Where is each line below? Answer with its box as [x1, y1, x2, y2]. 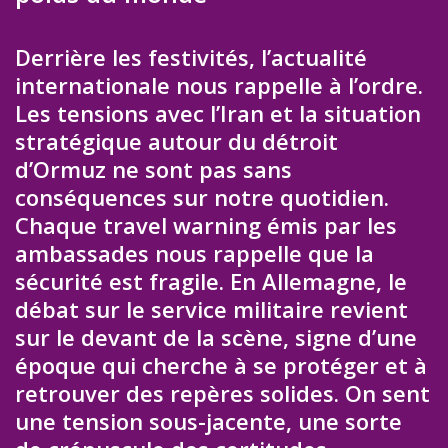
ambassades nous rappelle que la [15, 237, 374, 268]
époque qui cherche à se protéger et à [15, 349, 427, 380]
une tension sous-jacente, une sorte [15, 405, 402, 436]
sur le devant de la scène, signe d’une [15, 321, 417, 352]
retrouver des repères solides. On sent [15, 377, 430, 408]
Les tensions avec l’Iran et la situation [15, 97, 421, 128]
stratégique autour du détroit [15, 125, 338, 156]
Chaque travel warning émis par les [15, 209, 397, 240]
